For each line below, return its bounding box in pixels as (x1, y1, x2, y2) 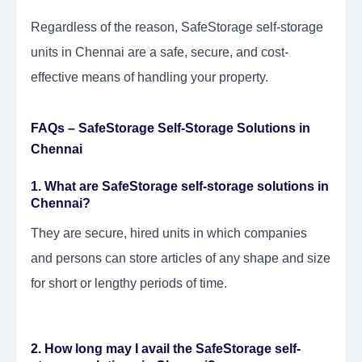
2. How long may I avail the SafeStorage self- (31, 342, 301, 356)
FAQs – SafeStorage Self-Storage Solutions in (31, 121, 310, 136)
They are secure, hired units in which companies (31, 226, 307, 241)
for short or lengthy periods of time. (31, 276, 227, 291)
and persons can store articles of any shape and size (31, 251, 330, 266)
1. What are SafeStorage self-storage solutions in (31, 179, 329, 194)
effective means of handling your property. (31, 70, 268, 85)
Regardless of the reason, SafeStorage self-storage (31, 20, 323, 35)
